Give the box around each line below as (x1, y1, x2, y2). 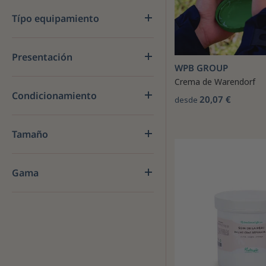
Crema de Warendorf (175, 76, 255, 87)
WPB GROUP (175, 62, 228, 74)
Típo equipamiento (12, 12, 99, 25)
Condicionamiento (12, 89, 97, 102)
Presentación (12, 50, 72, 64)
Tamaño (12, 128, 48, 141)
